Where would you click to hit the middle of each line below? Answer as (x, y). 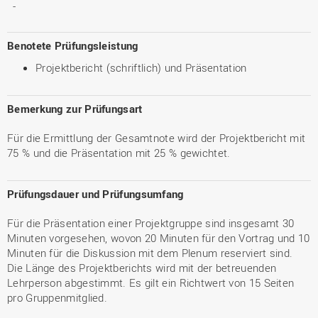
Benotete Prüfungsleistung (73, 45)
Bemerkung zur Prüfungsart (75, 109)
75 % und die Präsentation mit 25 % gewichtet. (119, 153)
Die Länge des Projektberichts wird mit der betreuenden (142, 268)
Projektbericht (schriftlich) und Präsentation (141, 67)
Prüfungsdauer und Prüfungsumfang (95, 194)
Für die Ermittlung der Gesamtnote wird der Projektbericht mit (157, 138)
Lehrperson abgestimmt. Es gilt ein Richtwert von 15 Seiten (151, 283)
